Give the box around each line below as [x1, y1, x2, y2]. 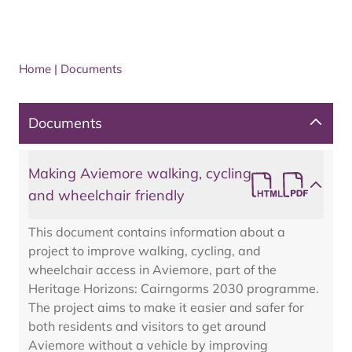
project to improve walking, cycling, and [28, 243, 261, 258]
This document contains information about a [28, 224, 285, 240]
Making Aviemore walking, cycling [28, 164, 251, 182]
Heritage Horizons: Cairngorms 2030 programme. [28, 280, 319, 296]
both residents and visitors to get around [28, 318, 266, 334]
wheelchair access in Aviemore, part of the [28, 262, 277, 277]
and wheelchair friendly [28, 186, 185, 204]
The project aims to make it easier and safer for [28, 299, 304, 315]
